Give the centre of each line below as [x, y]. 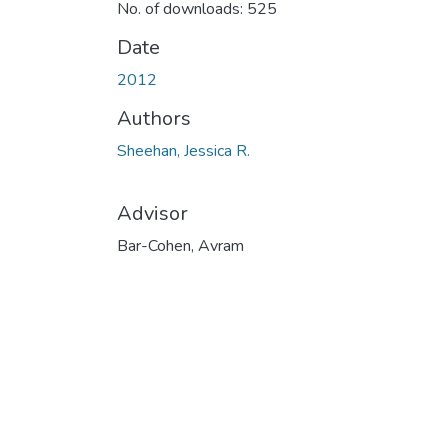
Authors [154, 118]
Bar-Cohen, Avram [180, 245]
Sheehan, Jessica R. [183, 150]
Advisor [152, 213]
